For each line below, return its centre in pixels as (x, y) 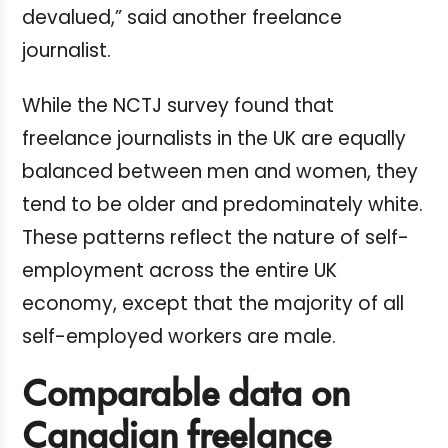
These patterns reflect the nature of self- (215, 238)
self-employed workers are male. (179, 337)
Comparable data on (186, 396)
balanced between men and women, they (220, 172)
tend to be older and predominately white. (222, 205)
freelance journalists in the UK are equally (214, 139)
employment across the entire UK (179, 271)
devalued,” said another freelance (182, 18)
